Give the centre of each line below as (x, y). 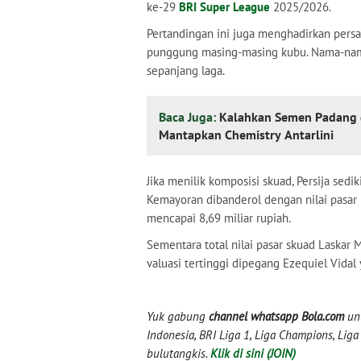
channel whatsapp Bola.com (276, 316)
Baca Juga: (189, 117)
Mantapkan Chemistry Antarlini (246, 135)
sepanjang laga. (186, 71)
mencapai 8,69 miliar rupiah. (219, 218)
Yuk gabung (178, 316)
